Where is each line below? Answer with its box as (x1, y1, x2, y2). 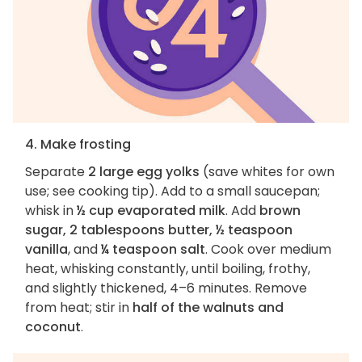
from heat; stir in (25, 298, 133, 318)
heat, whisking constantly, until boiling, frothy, (25, 259, 310, 279)
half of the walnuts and (133, 298, 284, 318)
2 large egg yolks (88, 162, 200, 182)
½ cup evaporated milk (77, 201, 225, 221)
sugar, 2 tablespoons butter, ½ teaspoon (25, 221, 293, 240)
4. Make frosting (25, 135, 131, 154)
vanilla (25, 240, 68, 259)
